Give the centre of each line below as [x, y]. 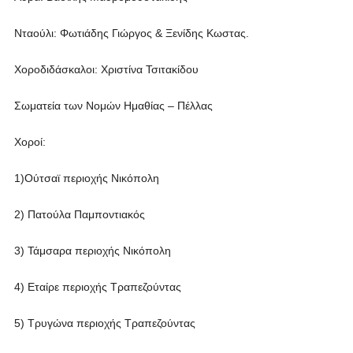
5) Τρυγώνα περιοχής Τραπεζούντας [104, 323]
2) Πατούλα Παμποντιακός [79, 214]
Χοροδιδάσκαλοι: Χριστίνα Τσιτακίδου [106, 69]
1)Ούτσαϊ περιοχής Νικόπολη [86, 178]
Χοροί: [30, 142]
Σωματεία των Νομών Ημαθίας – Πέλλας [113, 106]
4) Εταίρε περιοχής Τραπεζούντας [97, 287]
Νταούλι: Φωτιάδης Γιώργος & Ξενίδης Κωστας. [131, 33]
